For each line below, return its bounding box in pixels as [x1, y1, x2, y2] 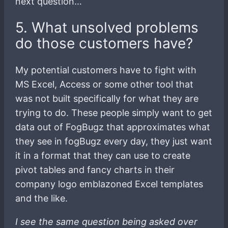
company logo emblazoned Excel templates [15, 178, 204, 189]
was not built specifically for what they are [15, 93, 199, 104]
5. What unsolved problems [15, 19, 199, 37]
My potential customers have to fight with [15, 64, 197, 75]
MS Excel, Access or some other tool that [15, 78, 194, 90]
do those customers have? [15, 35, 193, 52]
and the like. [15, 192, 68, 204]
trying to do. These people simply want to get [15, 107, 213, 118]
